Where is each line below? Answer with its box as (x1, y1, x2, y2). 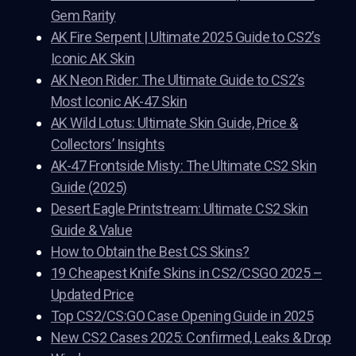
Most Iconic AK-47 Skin (51, 93, 188, 110)
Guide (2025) (51, 179, 127, 196)
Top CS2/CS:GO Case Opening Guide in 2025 (51, 308, 314, 325)
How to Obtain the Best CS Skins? (51, 243, 250, 261)
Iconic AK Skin (51, 50, 135, 68)
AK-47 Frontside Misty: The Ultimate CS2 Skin (51, 157, 317, 175)
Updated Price (51, 286, 133, 304)
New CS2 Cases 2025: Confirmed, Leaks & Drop (51, 329, 331, 346)
